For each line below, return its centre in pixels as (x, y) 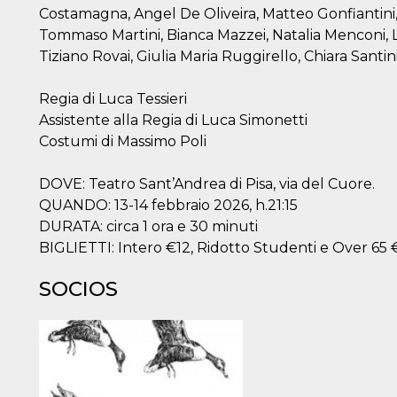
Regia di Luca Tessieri (113, 99)
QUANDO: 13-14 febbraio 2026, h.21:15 (168, 205)
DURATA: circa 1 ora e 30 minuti (148, 226)
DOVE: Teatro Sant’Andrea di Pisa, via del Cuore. (207, 184)
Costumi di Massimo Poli (123, 141)
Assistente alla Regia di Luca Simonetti (173, 120)
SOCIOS (78, 289)
